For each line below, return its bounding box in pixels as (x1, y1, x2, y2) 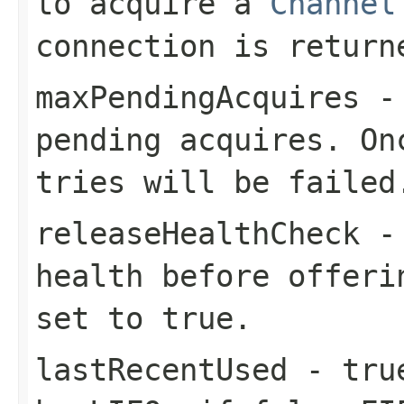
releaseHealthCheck (35, 215, 360, 252)
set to (35, 299, 161, 336)
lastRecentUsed (35, 351, 288, 388)
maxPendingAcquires (35, 78, 360, 115)
